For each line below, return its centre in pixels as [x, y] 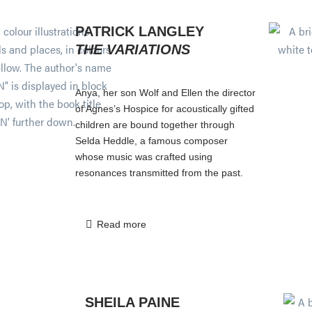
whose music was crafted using [144, 156]
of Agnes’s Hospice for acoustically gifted [165, 108]
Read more [121, 224]
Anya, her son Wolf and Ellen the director [165, 92]
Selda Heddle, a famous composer [151, 140]
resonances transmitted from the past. [159, 172]
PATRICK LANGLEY [140, 31]
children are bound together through [155, 124]
